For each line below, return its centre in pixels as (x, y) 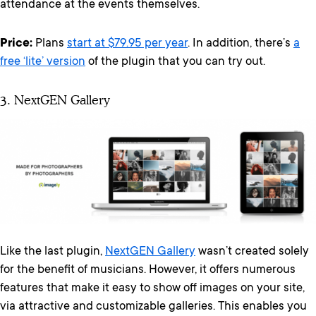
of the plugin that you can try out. (175, 63)
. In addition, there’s (241, 44)
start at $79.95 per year (127, 44)
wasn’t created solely (252, 253)
